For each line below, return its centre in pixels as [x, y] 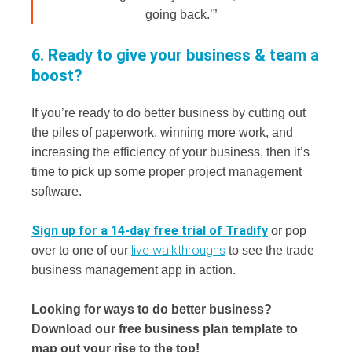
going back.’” [181, 15]
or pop [287, 231]
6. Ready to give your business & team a [175, 55]
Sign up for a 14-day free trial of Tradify [150, 231]
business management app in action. [134, 270]
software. [57, 192]
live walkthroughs [178, 251]
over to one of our [81, 251]
